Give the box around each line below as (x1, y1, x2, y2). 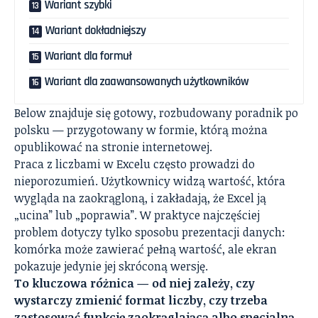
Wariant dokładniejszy (45, 23, 146, 39)
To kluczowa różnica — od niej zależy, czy (14, 275, 255, 292)
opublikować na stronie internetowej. (14, 139, 212, 155)
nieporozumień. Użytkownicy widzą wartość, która (14, 173, 285, 190)
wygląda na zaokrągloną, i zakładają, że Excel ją (14, 190, 266, 207)
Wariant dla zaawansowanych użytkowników (45, 74, 249, 90)
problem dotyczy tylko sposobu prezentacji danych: (14, 224, 285, 241)
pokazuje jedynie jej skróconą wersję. (14, 258, 208, 275)
